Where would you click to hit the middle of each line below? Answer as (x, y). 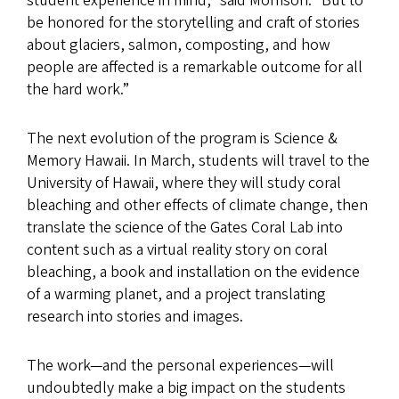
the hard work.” (78, 89)
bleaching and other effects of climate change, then (197, 205)
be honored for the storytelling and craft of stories (193, 22)
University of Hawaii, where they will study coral (184, 183)
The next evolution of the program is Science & (182, 138)
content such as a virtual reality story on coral (177, 249)
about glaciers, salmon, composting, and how (179, 45)
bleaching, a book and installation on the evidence (193, 272)
